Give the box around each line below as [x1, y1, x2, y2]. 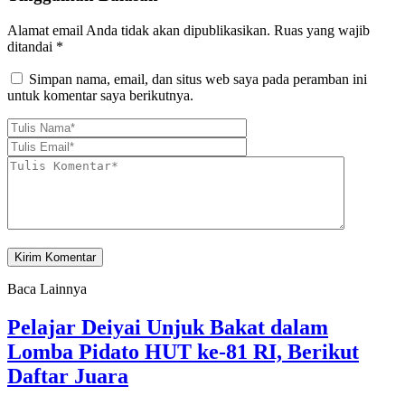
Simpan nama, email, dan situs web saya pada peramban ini [29, 71, 367, 87]
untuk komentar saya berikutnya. [7, 87, 193, 103]
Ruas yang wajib [274, 22, 370, 38]
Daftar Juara [7, 363, 128, 388]
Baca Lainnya [7, 280, 87, 297]
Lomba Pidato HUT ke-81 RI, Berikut [7, 339, 359, 363]
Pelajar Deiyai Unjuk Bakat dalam [7, 315, 328, 339]
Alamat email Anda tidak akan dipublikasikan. [7, 22, 270, 38]
